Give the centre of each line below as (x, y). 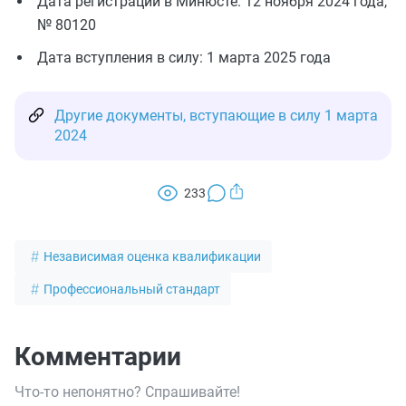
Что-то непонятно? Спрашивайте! (127, 392)
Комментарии (98, 357)
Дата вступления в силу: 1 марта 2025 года (184, 58)
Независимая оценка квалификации (152, 256)
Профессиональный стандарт (132, 289)
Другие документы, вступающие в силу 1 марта (216, 116)
